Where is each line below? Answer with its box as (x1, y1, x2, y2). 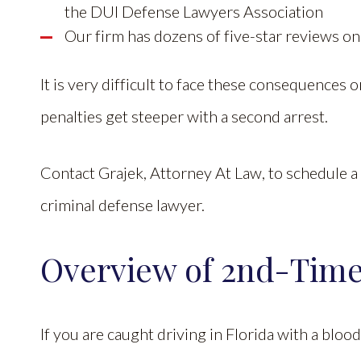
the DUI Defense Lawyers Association (64, 2, 326, 21)
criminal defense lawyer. (40, 195, 208, 214)
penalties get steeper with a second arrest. (40, 106, 331, 126)
